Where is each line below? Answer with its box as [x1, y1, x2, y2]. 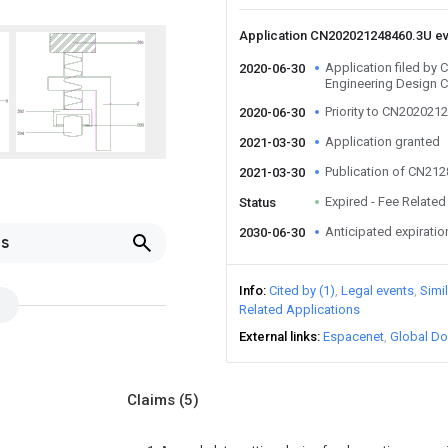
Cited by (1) [269, 283, 335, 298]
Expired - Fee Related [325, 194, 446, 209]
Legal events [341, 283, 414, 298]
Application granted [325, 134, 440, 149]
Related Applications [239, 302, 360, 317]
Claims [127, 391, 179, 409]
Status [239, 195, 276, 210]
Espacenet [323, 329, 384, 344]
